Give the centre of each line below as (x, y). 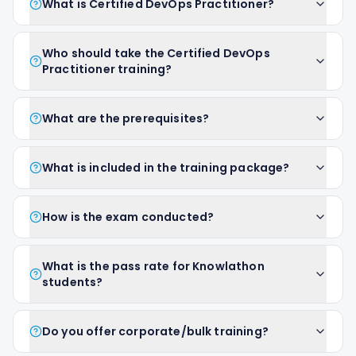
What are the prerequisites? (126, 118)
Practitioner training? (107, 69)
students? (73, 282)
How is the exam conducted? (128, 217)
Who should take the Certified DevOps (156, 53)
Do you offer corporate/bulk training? (155, 331)
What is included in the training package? (166, 168)
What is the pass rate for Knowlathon (153, 266)
